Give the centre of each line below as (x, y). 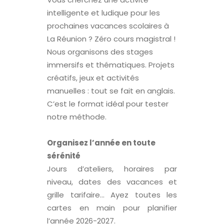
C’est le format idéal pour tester (108, 104)
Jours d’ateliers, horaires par (112, 169)
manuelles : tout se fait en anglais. (111, 91)
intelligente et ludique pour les (103, 13)
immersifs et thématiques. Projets (111, 65)
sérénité (64, 156)
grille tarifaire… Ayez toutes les (112, 195)
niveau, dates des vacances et (112, 182)
